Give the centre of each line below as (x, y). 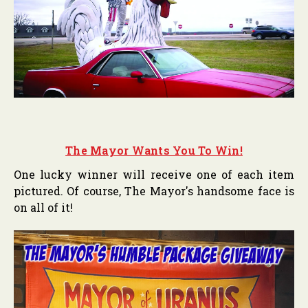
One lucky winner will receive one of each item (154, 174)
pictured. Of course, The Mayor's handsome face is (154, 190)
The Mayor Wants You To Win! (154, 150)
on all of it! (43, 207)
